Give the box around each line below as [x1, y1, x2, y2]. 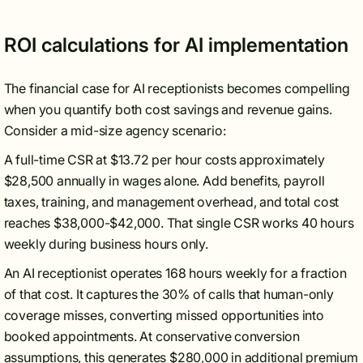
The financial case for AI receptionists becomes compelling [3, 80, 350, 96]
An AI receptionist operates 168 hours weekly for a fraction [3, 265, 347, 281]
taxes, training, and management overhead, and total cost [3, 194, 340, 210]
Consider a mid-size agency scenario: [3, 122, 226, 139]
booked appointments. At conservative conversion [3, 328, 301, 344]
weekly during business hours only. [3, 236, 208, 252]
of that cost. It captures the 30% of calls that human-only [3, 286, 334, 302]
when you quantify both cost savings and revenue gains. [3, 101, 332, 117]
